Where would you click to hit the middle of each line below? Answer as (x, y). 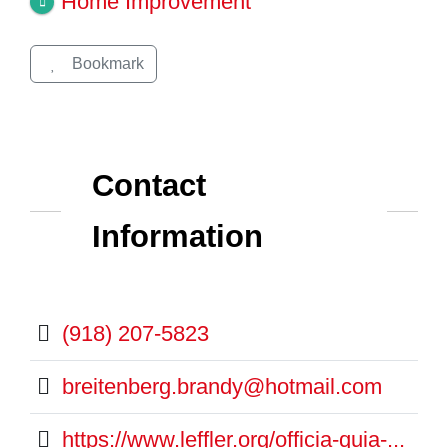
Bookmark (107, 63)
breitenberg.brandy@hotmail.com (221, 386)
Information (177, 236)
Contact (148, 185)
